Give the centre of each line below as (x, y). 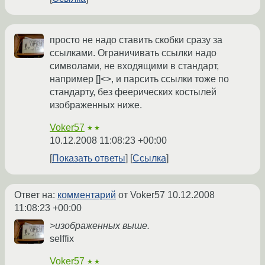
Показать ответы (89, 159)
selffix (62, 239)
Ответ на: (36, 195)
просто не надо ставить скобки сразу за (136, 40)
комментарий (87, 195)
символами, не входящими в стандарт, (134, 66)
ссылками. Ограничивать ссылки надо (133, 53)
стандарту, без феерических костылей (133, 92)
